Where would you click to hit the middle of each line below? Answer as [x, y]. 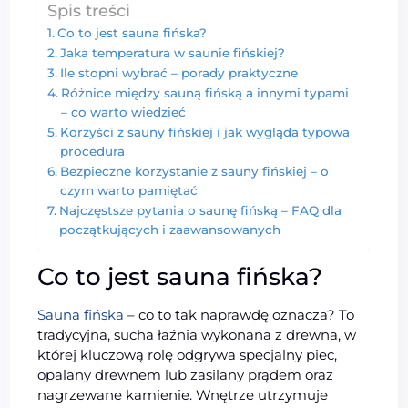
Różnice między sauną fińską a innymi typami [204, 92]
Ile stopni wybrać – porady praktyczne [178, 72]
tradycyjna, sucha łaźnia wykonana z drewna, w [197, 334]
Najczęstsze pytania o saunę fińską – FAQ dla [200, 210]
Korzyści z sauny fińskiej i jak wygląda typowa [204, 132]
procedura [92, 151]
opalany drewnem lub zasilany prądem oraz [186, 374]
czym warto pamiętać [128, 190]
